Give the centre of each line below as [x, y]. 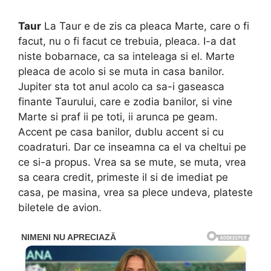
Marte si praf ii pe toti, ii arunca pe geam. [118, 117]
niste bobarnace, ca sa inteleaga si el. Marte [126, 57]
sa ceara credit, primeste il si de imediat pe [123, 178]
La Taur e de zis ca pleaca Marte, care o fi [145, 26]
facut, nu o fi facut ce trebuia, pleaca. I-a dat [127, 41]
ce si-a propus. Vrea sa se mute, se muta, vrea [132, 162]
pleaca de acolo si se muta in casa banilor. [121, 72]
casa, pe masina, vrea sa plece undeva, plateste [135, 193]
